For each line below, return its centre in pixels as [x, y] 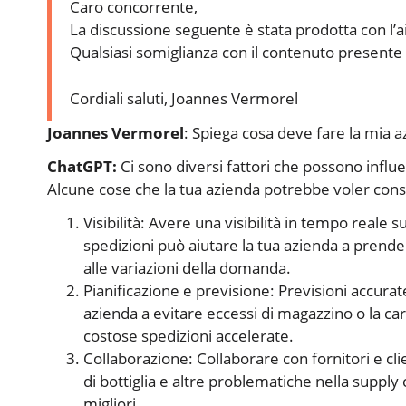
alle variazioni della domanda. [187, 268]
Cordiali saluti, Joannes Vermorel [184, 99]
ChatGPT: [82, 167]
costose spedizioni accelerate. [188, 336]
